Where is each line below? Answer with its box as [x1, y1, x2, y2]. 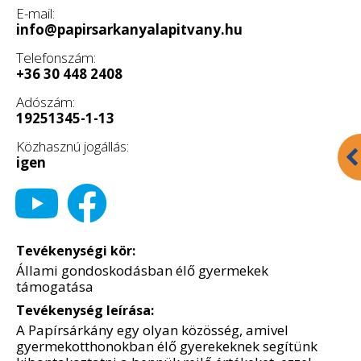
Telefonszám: [16, 48, 96, 68]
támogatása [16, 277, 93, 297]
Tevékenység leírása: [16, 301, 154, 320]
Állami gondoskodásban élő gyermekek [16, 261, 268, 280]
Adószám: [16, 93, 75, 112]
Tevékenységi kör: [16, 242, 135, 260]
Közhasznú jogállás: [16, 137, 129, 156]
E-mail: [16, 4, 55, 23]
